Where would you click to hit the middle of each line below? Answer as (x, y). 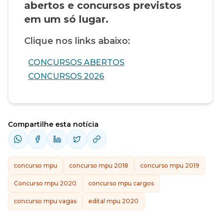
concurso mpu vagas (45, 201)
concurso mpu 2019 (170, 166)
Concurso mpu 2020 (45, 183)
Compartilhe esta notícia (53, 124)
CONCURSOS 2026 (66, 76)
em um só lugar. (66, 19)
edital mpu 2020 (113, 201)
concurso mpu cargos (121, 183)
